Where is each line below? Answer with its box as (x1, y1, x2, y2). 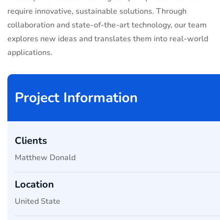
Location (15, 178, 54, 192)
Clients (15, 134, 47, 148)
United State (15, 196, 60, 207)
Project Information (15, 88, 137, 108)
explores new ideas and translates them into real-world (7, 33, 208, 45)
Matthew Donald (15, 152, 76, 164)
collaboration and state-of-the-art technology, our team (7, 20, 207, 31)
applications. (7, 47, 53, 58)
